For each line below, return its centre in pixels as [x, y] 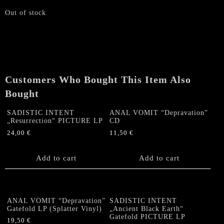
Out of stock [25, 13]
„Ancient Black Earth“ [147, 208]
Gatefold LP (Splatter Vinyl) [54, 208]
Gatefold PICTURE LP [148, 216]
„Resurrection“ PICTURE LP [55, 120]
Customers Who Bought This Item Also [98, 79]
